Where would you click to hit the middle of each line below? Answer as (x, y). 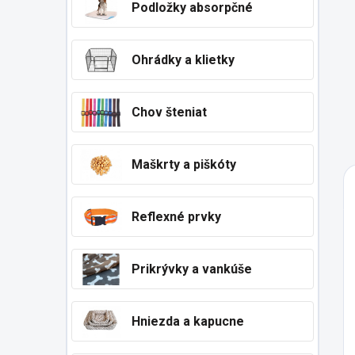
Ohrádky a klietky (183, 60)
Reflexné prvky (176, 217)
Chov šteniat (169, 112)
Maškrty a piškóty (184, 164)
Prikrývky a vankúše (192, 269)
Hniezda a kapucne (188, 321)
